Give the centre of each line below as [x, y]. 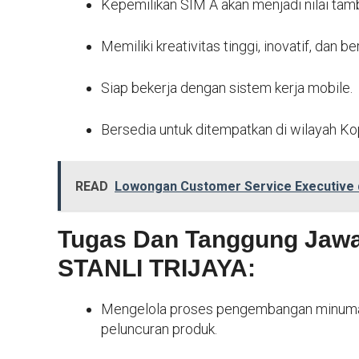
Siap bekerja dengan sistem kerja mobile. [227, 87]
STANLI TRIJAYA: [157, 268]
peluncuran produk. [159, 329]
